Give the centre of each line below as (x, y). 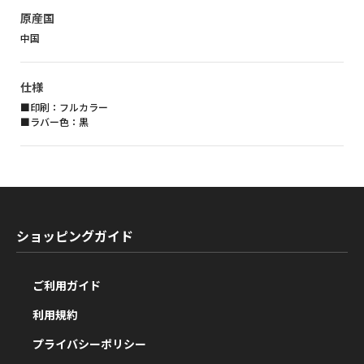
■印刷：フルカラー (64, 107)
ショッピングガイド (75, 236)
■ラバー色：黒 (54, 122)
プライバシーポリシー (89, 344)
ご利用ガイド (67, 286)
